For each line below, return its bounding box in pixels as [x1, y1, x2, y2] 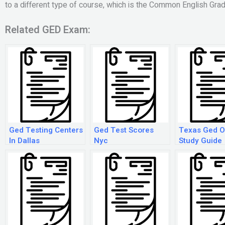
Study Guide [179, 135, 222, 147]
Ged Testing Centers [9, 125, 83, 136]
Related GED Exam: [5, 23, 90, 38]
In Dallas [9, 135, 40, 147]
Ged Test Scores [94, 125, 154, 136]
